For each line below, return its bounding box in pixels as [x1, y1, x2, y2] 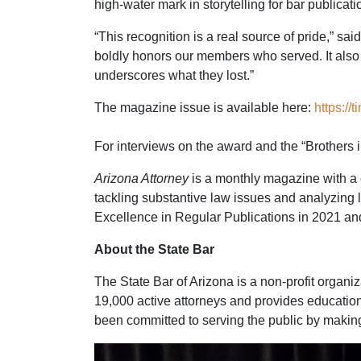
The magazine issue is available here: [94, 101, 314, 114]
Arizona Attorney [94, 172, 189, 185]
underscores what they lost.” [94, 68, 254, 82]
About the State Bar [94, 243, 214, 256]
